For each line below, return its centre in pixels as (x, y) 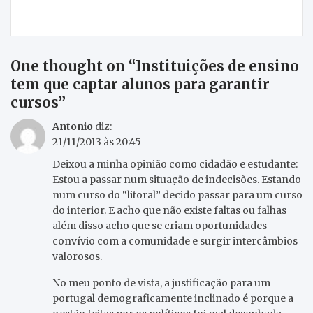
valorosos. (77, 256)
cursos (34, 102)
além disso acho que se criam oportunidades (160, 225)
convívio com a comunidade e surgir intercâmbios (175, 241)
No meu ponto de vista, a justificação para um (161, 283)
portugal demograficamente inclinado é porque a (173, 298)
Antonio (73, 126)
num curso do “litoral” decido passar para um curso (177, 195)
